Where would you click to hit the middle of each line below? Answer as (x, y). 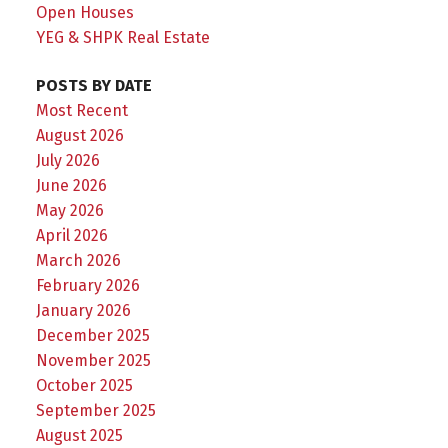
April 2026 (71, 235)
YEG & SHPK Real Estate (122, 38)
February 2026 (87, 285)
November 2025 (93, 360)
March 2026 (78, 260)
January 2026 (83, 310)
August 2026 (79, 135)
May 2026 (69, 210)
